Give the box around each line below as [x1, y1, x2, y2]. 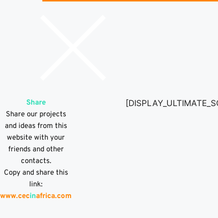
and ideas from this [4, 122, 67, 131]
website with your [7, 133, 65, 143]
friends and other [8, 145, 64, 154]
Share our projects [5, 110, 66, 119]
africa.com [36, 192, 72, 201]
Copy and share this [3, 168, 68, 178]
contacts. [20, 157, 51, 166]
